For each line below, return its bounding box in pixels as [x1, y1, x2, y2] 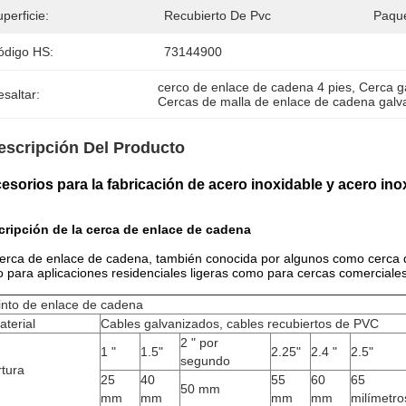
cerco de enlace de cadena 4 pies [158, 80, 353, 94]
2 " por [180, 335, 218, 350]
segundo [180, 353, 230, 368]
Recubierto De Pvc [164, 8, 271, 23]
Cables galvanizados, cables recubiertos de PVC [101, 316, 379, 331]
